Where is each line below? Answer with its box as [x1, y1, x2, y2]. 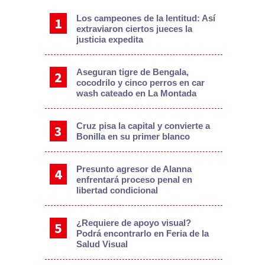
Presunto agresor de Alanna [76, 163, 192, 174]
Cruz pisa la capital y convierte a [76, 120, 210, 131]
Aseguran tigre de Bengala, [76, 66, 189, 77]
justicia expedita [76, 34, 143, 44]
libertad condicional [76, 185, 158, 195]
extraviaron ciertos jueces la [76, 23, 192, 34]
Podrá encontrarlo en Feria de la [76, 228, 209, 238]
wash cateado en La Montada [76, 88, 196, 98]
